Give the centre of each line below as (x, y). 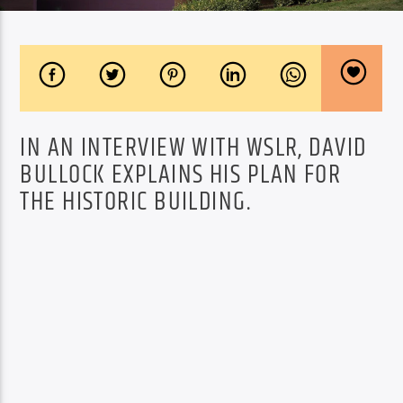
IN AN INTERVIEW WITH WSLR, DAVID (193, 148)
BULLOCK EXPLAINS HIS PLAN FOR (181, 175)
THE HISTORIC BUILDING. (136, 202)
